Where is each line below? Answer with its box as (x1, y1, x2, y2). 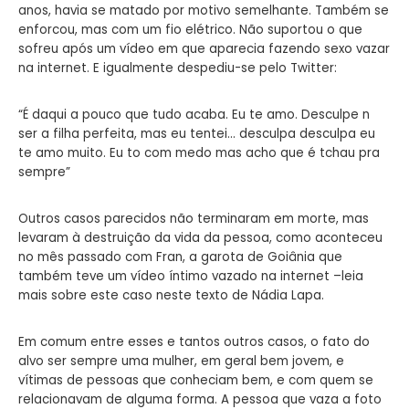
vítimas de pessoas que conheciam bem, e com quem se (18, 371, 373, 389)
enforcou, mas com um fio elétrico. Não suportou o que (18, 20, 362, 38)
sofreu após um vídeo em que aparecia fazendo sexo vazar (18, 39, 390, 58)
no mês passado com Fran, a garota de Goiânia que (18, 247, 342, 266)
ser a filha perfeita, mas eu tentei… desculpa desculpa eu (18, 124, 375, 142)
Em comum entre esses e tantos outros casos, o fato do (18, 332, 370, 351)
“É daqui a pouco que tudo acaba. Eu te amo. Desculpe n (18, 105, 370, 123)
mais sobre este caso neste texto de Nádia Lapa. (18, 286, 324, 304)
